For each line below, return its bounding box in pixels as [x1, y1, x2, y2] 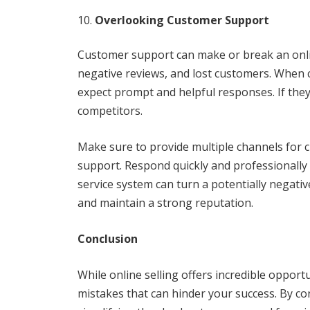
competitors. [77, 103, 143, 118]
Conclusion [77, 231, 138, 246]
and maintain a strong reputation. [77, 195, 253, 210]
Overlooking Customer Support [95, 12, 269, 28]
